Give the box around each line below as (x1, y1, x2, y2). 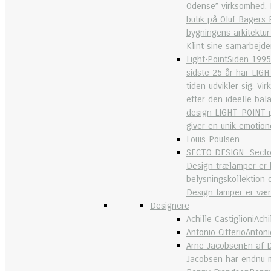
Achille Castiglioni (186, 214, 254, 224)
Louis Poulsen (186, 134, 240, 145)
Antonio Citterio (186, 227, 246, 238)
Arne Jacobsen (186, 240, 243, 251)
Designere (150, 200, 189, 211)
